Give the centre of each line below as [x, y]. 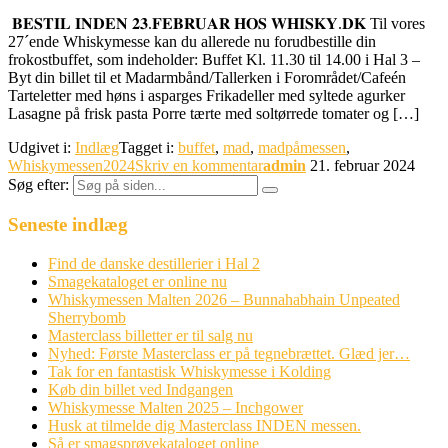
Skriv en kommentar [199, 165]
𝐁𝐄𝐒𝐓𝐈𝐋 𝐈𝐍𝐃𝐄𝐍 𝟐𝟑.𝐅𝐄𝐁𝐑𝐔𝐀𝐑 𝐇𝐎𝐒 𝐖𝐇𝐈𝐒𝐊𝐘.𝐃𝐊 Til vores [216, 23]
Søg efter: [38, 184]
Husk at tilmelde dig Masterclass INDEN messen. [204, 426]
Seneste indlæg [68, 225]
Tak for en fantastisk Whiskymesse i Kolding [189, 372]
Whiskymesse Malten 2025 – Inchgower [175, 408]
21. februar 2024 [362, 165]
